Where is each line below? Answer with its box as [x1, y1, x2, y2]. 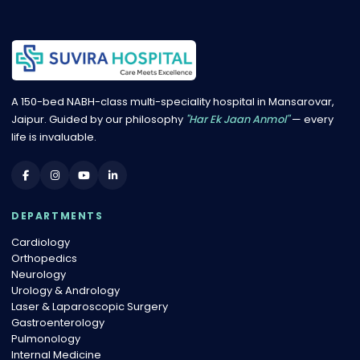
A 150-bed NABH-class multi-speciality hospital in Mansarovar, [11, 94, 334, 109]
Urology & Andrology [11, 283, 120, 298]
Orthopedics [11, 251, 77, 266]
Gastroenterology [11, 315, 104, 330]
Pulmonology [11, 331, 80, 346]
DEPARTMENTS [11, 209, 104, 223]
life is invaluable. [11, 129, 96, 145]
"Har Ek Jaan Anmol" [186, 112, 289, 127]
